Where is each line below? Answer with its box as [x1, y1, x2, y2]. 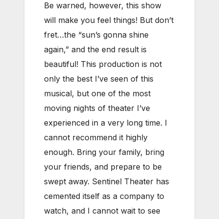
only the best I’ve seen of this [44, 74, 153, 84]
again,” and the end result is [44, 44, 147, 55]
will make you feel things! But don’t [44, 15, 174, 25]
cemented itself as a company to [44, 191, 164, 201]
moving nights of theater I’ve [44, 103, 150, 113]
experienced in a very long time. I [44, 118, 167, 128]
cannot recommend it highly [44, 132, 148, 143]
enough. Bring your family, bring [44, 147, 164, 157]
